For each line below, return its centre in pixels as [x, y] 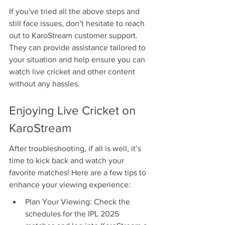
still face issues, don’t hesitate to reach [78, 24]
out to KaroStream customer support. [74, 36]
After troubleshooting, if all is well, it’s [76, 149]
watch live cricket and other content [73, 72]
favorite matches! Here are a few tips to [79, 173]
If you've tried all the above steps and [75, 12]
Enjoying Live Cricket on [74, 110]
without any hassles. [44, 84]
